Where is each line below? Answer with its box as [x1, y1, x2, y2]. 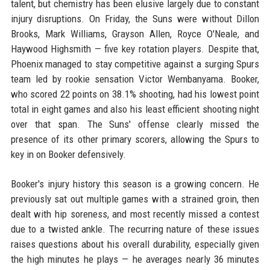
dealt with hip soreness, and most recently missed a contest [10, 208, 260, 221]
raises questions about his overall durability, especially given [10, 238, 260, 251]
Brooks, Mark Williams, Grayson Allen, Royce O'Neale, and [10, 28, 260, 40]
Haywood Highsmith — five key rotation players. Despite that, [10, 43, 260, 55]
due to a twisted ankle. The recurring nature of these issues [10, 223, 260, 236]
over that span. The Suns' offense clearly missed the [10, 118, 260, 131]
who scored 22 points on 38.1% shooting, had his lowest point [10, 88, 260, 101]
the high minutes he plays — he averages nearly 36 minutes [10, 253, 260, 266]
